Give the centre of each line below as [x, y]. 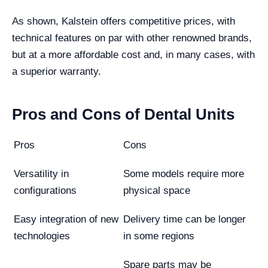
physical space [157, 190]
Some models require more [184, 173]
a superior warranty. [57, 71]
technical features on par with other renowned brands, [132, 38]
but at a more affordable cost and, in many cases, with [133, 54]
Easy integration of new [66, 219]
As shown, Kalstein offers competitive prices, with [124, 21]
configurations [45, 190]
